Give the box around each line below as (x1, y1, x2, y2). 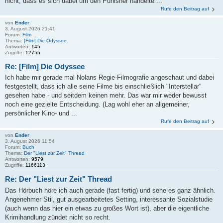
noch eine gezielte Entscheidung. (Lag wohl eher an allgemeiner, (5, 101, 190, 109)
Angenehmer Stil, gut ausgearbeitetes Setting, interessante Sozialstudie (5, 195, 213, 203)
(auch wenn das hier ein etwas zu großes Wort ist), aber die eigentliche (5, 204, 209, 212)
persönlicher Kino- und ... (5, 110, 77, 117)
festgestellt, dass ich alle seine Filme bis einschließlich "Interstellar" (5, 83, 202, 91)
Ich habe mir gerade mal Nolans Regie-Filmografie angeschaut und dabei (5, 74, 214, 82)
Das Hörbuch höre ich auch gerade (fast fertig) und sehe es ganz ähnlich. (5, 186, 216, 194)
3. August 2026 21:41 (5, 25, 55, 31)
